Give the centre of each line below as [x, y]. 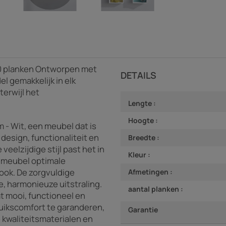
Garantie [143, 209]
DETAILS [138, 75]
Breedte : [144, 137]
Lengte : [142, 103]
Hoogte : [143, 120]
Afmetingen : [150, 172]
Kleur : [139, 154]
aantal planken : [156, 189]
